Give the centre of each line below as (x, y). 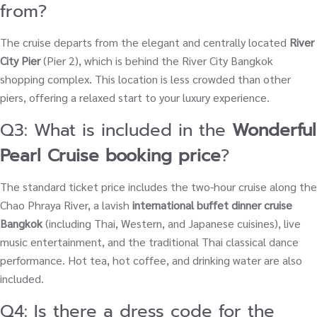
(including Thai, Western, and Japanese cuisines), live (172, 223)
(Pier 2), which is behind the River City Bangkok (157, 60)
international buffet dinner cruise (212, 204)
